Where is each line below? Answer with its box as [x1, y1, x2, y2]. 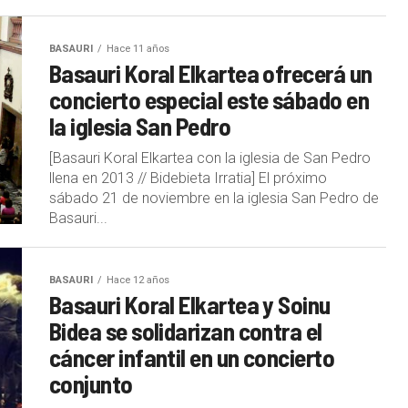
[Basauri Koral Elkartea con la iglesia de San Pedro [49, 148, 371, 167]
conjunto [49, 368, 133, 398]
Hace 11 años [107, 42, 169, 55]
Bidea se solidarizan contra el [49, 315, 322, 345]
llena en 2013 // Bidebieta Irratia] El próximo [49, 168, 327, 187]
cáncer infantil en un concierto [49, 342, 335, 372]
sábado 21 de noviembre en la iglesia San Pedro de [49, 189, 379, 207]
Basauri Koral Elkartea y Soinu [49, 289, 331, 319]
